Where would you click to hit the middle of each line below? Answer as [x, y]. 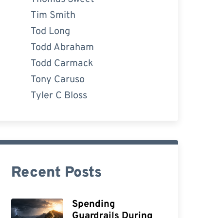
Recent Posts [56, 173]
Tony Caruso [57, 80]
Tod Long [50, 31]
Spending [94, 204]
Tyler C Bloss [59, 96]
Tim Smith [53, 15]
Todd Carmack [62, 64]
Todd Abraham [62, 47]
